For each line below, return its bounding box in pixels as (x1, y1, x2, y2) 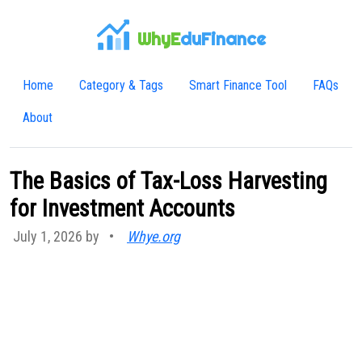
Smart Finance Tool (189, 78, 287, 93)
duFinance (179, 28, 266, 50)
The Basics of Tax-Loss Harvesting (10, 167, 327, 195)
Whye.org (127, 228, 180, 245)
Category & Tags (79, 78, 163, 93)
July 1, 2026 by (13, 228, 103, 245)
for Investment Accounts (10, 195, 235, 222)
